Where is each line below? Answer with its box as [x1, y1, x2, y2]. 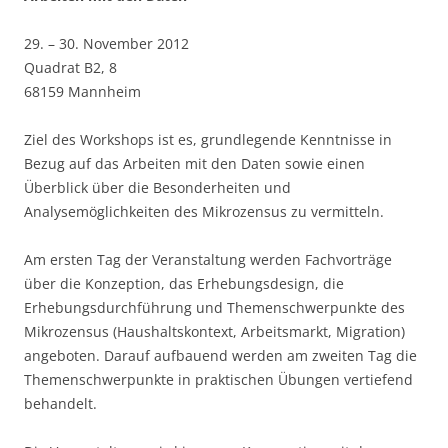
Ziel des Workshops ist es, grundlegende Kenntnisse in [24, 130, 392, 149]
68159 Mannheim [24, 82, 141, 101]
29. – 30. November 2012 [24, 34, 189, 53]
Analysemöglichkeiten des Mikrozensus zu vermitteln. [24, 202, 384, 221]
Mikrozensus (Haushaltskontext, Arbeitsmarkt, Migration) [24, 322, 405, 341]
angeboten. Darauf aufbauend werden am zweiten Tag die [24, 346, 417, 365]
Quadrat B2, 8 [24, 58, 117, 77]
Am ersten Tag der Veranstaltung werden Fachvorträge [24, 250, 392, 269]
